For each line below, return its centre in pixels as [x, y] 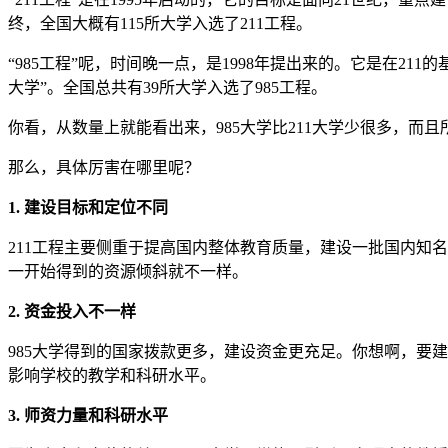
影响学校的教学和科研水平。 [112, 375]
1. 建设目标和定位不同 [88, 207]
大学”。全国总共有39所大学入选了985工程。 [167, 87]
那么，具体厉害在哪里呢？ [104, 167]
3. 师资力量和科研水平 [88, 415]
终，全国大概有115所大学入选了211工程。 [160, 23]
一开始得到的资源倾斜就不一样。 [128, 271]
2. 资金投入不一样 [72, 311]
